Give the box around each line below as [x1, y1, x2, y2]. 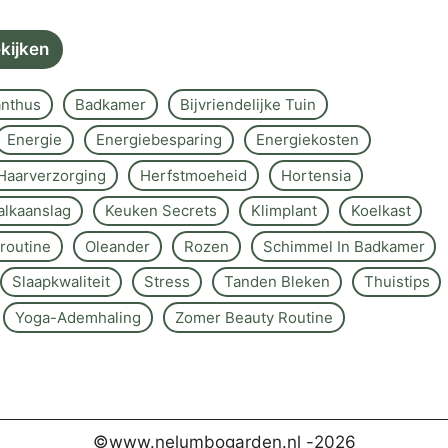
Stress [144, 272, 191, 292]
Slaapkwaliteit [12, 272, 111, 292]
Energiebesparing [96, 130, 223, 150]
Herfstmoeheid [140, 165, 248, 185]
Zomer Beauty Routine [175, 307, 334, 327]
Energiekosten [255, 130, 359, 150]
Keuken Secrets [105, 201, 218, 221]
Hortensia [280, 165, 351, 185]
